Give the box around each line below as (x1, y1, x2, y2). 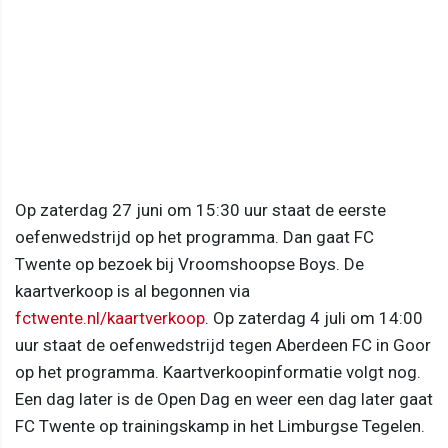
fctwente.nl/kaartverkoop (15, 307, 205, 328)
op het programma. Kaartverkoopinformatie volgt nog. (15, 361, 421, 382)
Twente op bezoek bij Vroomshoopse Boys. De (15, 253, 364, 274)
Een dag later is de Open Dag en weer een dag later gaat (15, 388, 433, 409)
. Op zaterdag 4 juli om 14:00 (205, 307, 423, 328)
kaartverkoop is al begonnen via (15, 280, 250, 301)
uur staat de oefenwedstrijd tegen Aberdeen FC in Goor (15, 334, 431, 355)
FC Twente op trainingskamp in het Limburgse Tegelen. (15, 415, 425, 436)
